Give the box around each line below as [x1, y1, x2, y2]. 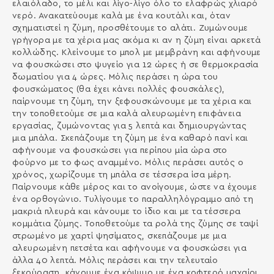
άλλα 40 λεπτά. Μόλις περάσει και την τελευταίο [12, 256, 218, 265]
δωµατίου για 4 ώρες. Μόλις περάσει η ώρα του [12, 72, 218, 81]
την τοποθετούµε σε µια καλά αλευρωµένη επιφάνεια [12, 109, 242, 118]
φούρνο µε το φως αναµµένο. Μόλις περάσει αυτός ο [12, 158, 244, 167]
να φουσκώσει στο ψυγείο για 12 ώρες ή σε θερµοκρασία [12, 60, 259, 69]
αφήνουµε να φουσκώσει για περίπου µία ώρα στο [12, 146, 228, 155]
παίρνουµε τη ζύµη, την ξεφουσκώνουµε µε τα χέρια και [12, 97, 252, 106]
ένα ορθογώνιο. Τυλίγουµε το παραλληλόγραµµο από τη [12, 194, 253, 204]
